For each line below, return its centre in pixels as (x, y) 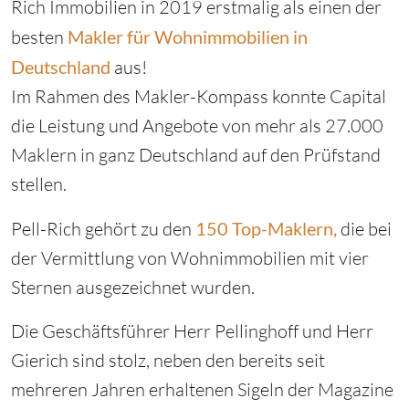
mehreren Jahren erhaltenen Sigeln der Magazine (202, 390)
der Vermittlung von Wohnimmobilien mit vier (190, 258)
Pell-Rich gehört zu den (103, 229)
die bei (364, 229)
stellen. (39, 184)
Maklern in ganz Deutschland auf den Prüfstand (196, 155)
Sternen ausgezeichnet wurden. (133, 288)
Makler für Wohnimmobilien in (188, 37)
